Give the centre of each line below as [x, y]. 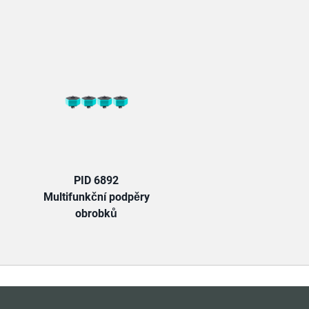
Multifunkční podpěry [96, 197]
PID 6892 [96, 180]
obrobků [96, 213]
